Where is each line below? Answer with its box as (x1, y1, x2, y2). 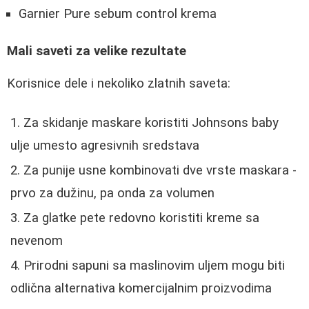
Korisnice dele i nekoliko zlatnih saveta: (7, 76, 230, 92)
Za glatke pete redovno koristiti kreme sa (23, 210, 259, 226)
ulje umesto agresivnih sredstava (10, 137, 199, 153)
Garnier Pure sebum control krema (19, 6, 217, 21)
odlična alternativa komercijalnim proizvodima (10, 280, 272, 296)
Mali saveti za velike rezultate (7, 43, 186, 59)
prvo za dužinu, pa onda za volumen (10, 185, 215, 201)
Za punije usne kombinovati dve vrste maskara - (23, 162, 297, 178)
